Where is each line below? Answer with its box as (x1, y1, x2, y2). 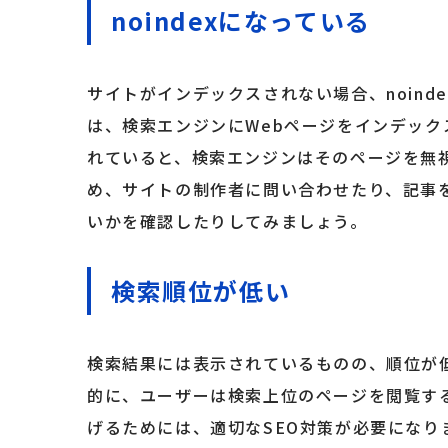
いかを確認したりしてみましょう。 (87, 208, 368, 233)
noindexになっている (111, 2, 371, 38)
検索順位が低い (111, 272, 291, 308)
